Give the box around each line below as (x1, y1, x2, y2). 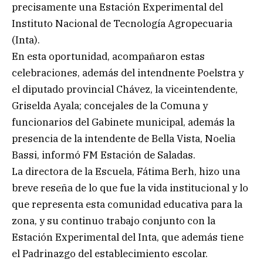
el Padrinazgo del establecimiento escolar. (12, 247, 208, 260)
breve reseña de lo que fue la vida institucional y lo (12, 181, 248, 194)
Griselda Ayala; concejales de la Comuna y (12, 99, 208, 112)
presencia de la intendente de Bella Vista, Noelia (12, 131, 235, 145)
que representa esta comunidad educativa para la (12, 197, 242, 211)
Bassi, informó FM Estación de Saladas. (12, 148, 195, 161)
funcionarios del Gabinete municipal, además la (12, 115, 235, 129)
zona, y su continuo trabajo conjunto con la (12, 214, 215, 227)
